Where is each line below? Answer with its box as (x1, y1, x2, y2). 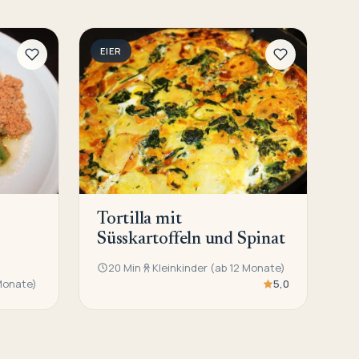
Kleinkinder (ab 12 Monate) (152, 260, 285, 276)
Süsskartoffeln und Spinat (97, 231, 285, 249)
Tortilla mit (97, 211, 182, 229)
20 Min (108, 260, 141, 276)
